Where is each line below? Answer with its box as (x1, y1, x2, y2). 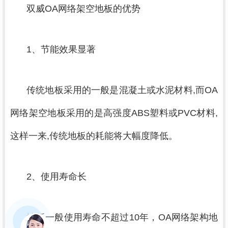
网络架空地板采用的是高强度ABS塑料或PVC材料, (10, 107, 218, 118)
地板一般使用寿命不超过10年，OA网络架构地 (26, 212, 218, 222)
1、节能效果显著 (26, 44, 96, 54)
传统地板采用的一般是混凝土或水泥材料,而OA (26, 84, 218, 95)
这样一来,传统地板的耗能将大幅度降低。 (10, 130, 178, 141)
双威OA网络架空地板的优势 (26, 3, 140, 14)
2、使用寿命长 (26, 171, 87, 182)
